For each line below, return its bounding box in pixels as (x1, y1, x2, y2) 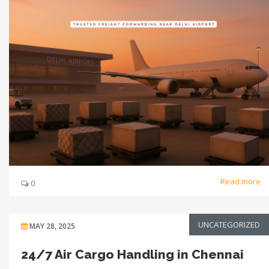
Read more (220, 175, 262, 187)
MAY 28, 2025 (29, 220, 75, 231)
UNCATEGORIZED (198, 219, 260, 230)
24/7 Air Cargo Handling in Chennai (21, 246, 244, 262)
